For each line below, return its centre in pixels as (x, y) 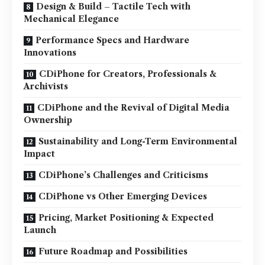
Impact (39, 154)
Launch (40, 230)
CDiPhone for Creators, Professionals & (128, 74)
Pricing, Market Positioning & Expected (126, 218)
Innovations (50, 53)
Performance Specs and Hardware (112, 40)
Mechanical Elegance (71, 19)
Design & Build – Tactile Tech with (113, 7)
